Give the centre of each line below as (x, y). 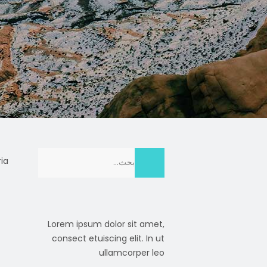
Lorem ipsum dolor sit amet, (106, 224)
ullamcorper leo (132, 253)
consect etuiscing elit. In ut (108, 238)
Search (150, 154)
